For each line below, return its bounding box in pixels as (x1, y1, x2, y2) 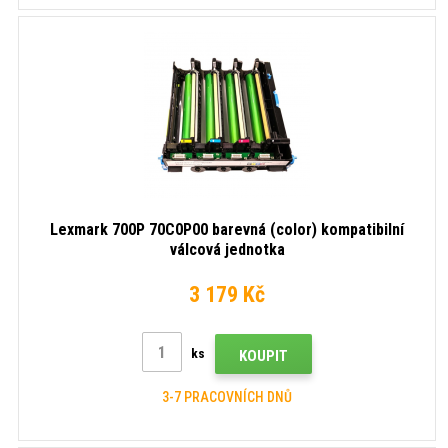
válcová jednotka (169, 240, 285, 259)
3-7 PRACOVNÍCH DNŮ (162, 388, 292, 405)
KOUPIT (239, 346, 288, 365)
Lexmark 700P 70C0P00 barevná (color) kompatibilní (50, 220, 404, 239)
